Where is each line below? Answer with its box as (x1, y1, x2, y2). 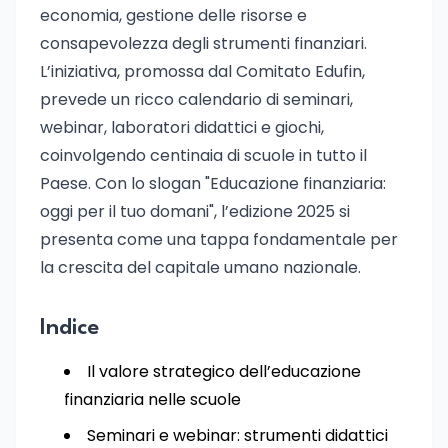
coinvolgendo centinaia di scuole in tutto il (40, 144, 367, 167)
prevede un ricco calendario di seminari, (40, 88, 353, 111)
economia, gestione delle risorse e (40, 4, 307, 27)
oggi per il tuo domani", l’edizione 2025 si (40, 200, 350, 223)
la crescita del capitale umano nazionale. (40, 256, 361, 279)
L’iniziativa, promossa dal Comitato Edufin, (40, 60, 365, 83)
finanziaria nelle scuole (64, 388, 241, 411)
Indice (40, 317, 99, 339)
